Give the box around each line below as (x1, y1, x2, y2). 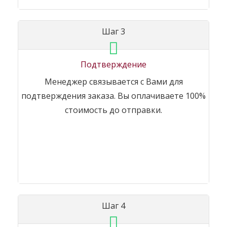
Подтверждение (81, 59, 146, 70)
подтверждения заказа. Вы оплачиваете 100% (21, 90, 206, 102)
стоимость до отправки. (65, 104, 162, 116)
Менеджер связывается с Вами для (44, 76, 183, 88)
